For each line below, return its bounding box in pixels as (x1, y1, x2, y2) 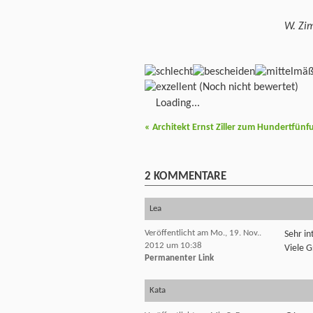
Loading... (156, 97, 200, 109)
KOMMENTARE (151, 170, 226, 182)
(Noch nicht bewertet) (196, 81, 298, 93)
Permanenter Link (145, 254, 214, 263)
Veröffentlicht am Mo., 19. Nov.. (145, 228, 261, 238)
